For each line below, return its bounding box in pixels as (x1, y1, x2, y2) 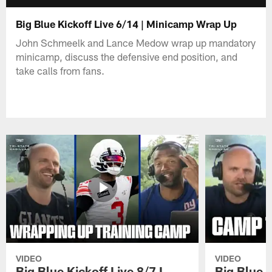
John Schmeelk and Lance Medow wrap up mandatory (16, 36, 256, 49)
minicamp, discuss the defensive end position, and (16, 50, 238, 63)
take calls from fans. (16, 64, 105, 76)
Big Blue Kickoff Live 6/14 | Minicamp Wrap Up (16, 17, 237, 30)
